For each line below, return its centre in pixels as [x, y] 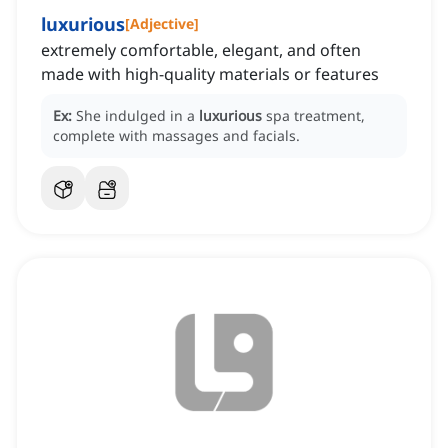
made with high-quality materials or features [210, 74]
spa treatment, [315, 116]
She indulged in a [137, 116]
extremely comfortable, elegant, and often [201, 50]
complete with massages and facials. [176, 136]
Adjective [162, 24]
